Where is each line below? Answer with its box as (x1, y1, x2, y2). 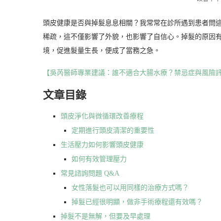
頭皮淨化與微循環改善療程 (61, 112, 144, 120)
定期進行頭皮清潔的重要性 (72, 126, 154, 134)
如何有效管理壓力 (72, 155, 127, 163)
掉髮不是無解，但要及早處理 (61, 212, 150, 220)
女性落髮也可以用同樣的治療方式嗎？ (72, 184, 189, 191)
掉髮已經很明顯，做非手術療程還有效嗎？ (72, 198, 203, 206)
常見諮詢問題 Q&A (61, 169, 119, 177)
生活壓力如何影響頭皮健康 (61, 141, 144, 148)
